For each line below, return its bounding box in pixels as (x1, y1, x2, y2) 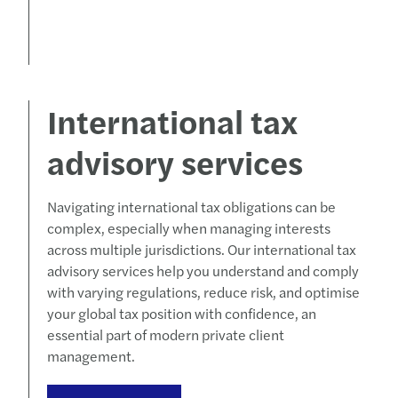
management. (47, 346, 135, 366)
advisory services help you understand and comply (47, 260, 359, 281)
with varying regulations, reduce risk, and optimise (47, 282, 360, 302)
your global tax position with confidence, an (47, 303, 316, 323)
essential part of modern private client (47, 324, 284, 345)
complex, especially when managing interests (47, 218, 330, 238)
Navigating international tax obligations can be (47, 196, 336, 217)
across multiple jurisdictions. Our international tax (47, 239, 356, 259)
